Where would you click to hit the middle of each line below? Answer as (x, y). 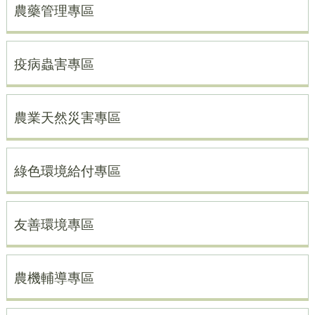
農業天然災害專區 (67, 118)
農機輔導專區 (54, 278)
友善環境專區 (54, 225)
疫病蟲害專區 (54, 64)
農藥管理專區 (54, 11)
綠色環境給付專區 (67, 171)
